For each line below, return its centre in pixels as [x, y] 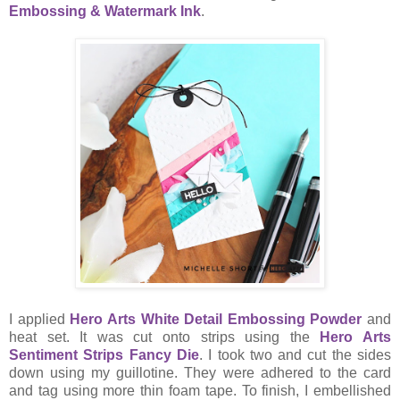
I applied [40, 320]
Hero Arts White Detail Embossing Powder [216, 320]
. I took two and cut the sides [295, 355]
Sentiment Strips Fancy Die [104, 355]
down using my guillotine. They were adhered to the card [200, 373]
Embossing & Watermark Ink [105, 12]
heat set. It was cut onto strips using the [165, 337]
